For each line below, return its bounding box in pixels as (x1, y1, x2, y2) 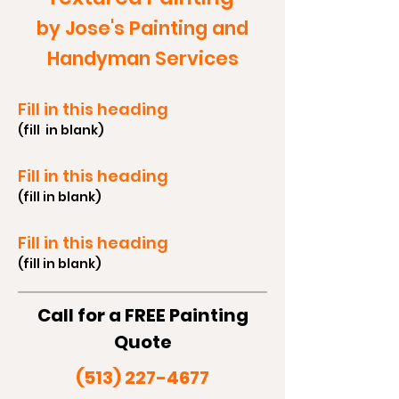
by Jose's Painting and (37, 15, 248, 41)
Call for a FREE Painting (37, 303, 248, 328)
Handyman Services (46, 45, 239, 71)
